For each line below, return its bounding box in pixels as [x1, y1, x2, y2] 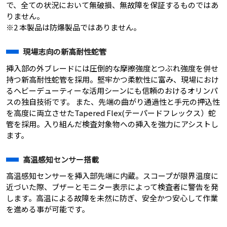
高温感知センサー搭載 [23, 154, 99, 165]
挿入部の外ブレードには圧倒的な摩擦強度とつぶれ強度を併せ [6, 62, 218, 73]
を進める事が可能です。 [6, 204, 89, 215]
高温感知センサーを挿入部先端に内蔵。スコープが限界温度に [6, 170, 218, 181]
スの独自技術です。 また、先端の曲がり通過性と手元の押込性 [6, 96, 220, 107]
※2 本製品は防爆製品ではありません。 [6, 22, 141, 33]
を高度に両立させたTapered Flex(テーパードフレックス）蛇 [6, 107, 216, 118]
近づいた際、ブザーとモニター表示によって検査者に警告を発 [6, 181, 218, 193]
